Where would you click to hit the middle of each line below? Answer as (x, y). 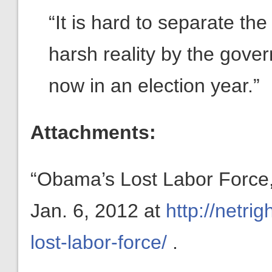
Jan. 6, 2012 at (98, 211)
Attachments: (93, 132)
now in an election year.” (154, 86)
